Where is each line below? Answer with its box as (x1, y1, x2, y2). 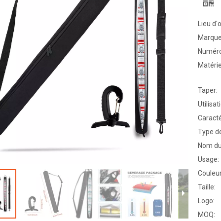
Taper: (197, 86, 218, 95)
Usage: (197, 155, 219, 164)
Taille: (197, 183, 216, 191)
